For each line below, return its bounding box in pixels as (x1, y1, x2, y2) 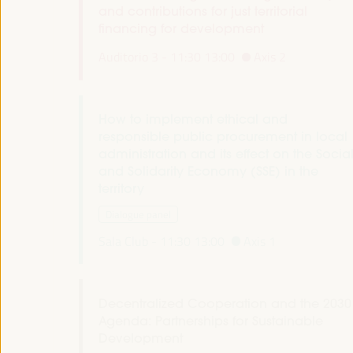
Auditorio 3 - (98, 48, 167, 66)
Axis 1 (243, 232, 277, 251)
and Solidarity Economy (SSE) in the (98, 163, 318, 180)
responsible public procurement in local (98, 128, 347, 145)
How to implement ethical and (98, 111, 288, 128)
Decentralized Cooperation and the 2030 (98, 295, 351, 311)
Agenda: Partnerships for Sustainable (98, 312, 323, 329)
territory (98, 180, 144, 197)
